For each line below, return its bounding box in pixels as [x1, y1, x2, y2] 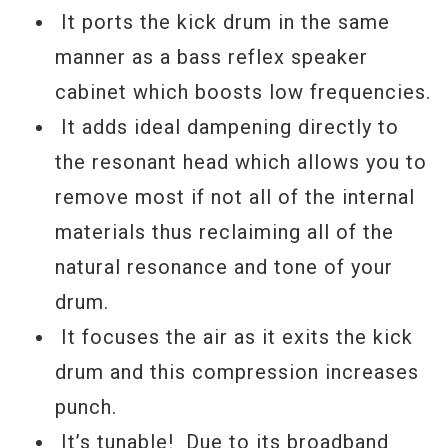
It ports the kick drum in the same [55, 10, 390, 34]
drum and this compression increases [55, 360, 419, 384]
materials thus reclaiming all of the [55, 220, 394, 244]
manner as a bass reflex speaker [55, 45, 368, 69]
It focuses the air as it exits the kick [55, 325, 413, 349]
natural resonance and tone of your [55, 255, 393, 279]
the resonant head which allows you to [55, 150, 427, 174]
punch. [55, 395, 117, 419]
